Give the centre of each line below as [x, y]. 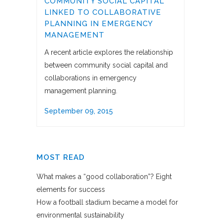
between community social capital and [106, 65]
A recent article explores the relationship [109, 53]
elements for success [71, 190]
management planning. [81, 91]
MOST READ [61, 158]
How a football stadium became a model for [107, 203]
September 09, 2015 [79, 111]
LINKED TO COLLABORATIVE [103, 13]
